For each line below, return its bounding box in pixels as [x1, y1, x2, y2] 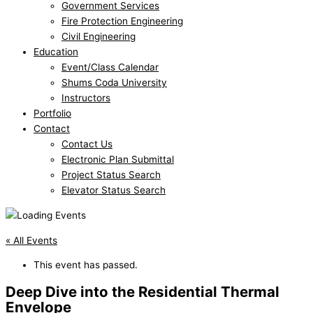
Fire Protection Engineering [61, 15, 183, 27]
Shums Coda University [61, 77, 167, 89]
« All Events [6, 234, 57, 246]
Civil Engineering [61, 31, 136, 43]
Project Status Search [61, 169, 161, 181]
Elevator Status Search [61, 184, 166, 196]
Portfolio [34, 108, 71, 119]
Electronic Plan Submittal [61, 154, 174, 166]
